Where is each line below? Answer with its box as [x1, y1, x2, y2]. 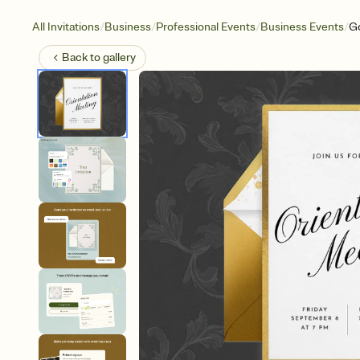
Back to [62, 51, 103, 64]
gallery [103, 51, 136, 64]
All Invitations [32, 20, 100, 34]
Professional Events [156, 20, 256, 34]
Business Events [260, 20, 344, 34]
